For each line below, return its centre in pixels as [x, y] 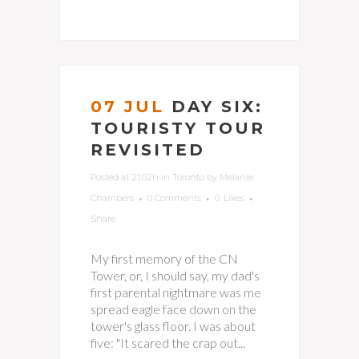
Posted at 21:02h [125, 177]
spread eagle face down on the [173, 309]
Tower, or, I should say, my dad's [175, 275]
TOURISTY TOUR [178, 128]
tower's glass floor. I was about [173, 326]
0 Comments [174, 198]
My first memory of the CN [164, 258]
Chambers [112, 198]
